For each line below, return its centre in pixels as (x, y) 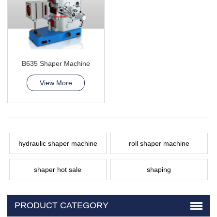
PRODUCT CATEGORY (62, 205)
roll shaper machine (159, 143)
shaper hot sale (58, 169)
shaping (159, 169)
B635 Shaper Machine (56, 63)
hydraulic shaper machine (58, 143)
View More (56, 83)
